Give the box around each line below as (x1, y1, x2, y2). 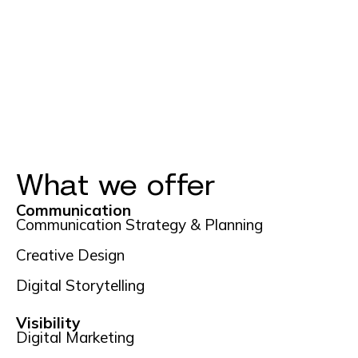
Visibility (16, 312, 81, 332)
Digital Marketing (16, 327, 134, 347)
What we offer (16, 168, 216, 202)
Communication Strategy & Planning (16, 214, 263, 234)
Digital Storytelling (16, 275, 145, 295)
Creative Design (16, 245, 125, 265)
